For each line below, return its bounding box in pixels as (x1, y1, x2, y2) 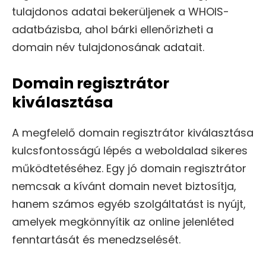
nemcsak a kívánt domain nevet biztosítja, (12, 178, 236, 194)
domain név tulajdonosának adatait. (12, 39, 204, 55)
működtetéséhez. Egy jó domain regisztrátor (12, 160, 246, 176)
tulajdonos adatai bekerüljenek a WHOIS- (12, 4, 229, 19)
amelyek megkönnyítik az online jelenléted (12, 214, 234, 229)
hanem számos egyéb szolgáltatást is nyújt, (12, 196, 246, 211)
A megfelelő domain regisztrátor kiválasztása (12, 125, 254, 140)
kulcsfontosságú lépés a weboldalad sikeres (12, 142, 248, 158)
